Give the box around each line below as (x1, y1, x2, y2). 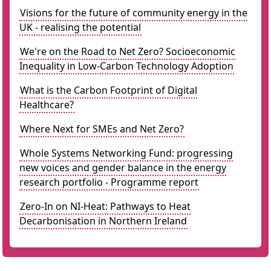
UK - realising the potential (19, 21, 141, 34)
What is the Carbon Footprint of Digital (20, 83, 197, 97)
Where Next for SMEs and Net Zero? (20, 122, 184, 135)
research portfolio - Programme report (19, 175, 198, 189)
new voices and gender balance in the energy (19, 161, 226, 174)
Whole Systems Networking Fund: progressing (20, 146, 233, 160)
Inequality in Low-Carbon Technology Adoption (19, 59, 233, 73)
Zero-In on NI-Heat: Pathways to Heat (20, 200, 191, 213)
